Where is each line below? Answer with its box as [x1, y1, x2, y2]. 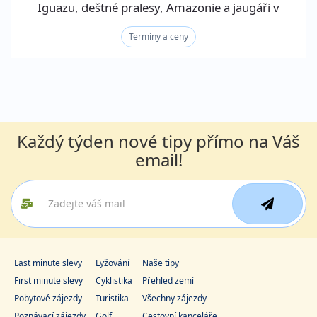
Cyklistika [96, 274, 132, 287]
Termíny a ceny [129, 30, 188, 42]
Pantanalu [131, 16, 186, 33]
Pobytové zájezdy [14, 292, 82, 304]
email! [134, 147, 183, 171]
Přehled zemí [142, 274, 194, 287]
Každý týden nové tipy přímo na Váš [17, 129, 300, 153]
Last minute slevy [14, 256, 82, 269]
